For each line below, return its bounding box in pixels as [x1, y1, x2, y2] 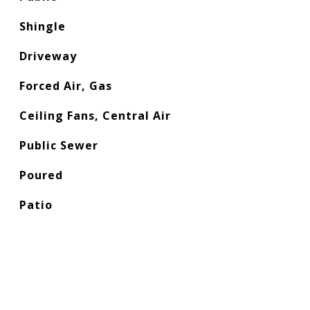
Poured [19, 167, 63, 183]
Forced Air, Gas [19, 78, 112, 93]
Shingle [19, 19, 66, 34]
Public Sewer [19, 138, 98, 153]
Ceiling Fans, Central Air [19, 108, 171, 123]
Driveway [19, 48, 77, 64]
